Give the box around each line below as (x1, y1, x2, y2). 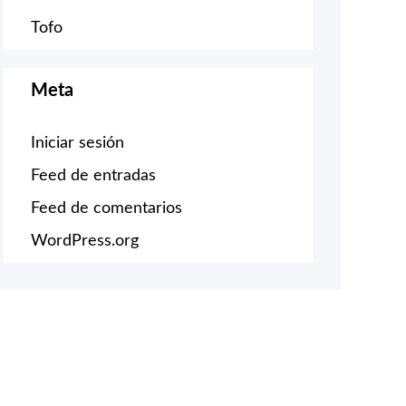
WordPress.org (31, 232, 139, 249)
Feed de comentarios (31, 199, 182, 217)
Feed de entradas (31, 167, 156, 184)
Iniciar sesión (31, 134, 124, 151)
